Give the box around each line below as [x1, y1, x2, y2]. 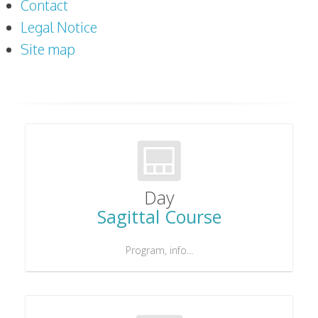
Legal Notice [21, 18, 97, 36]
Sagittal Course [97, 204, 221, 229]
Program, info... [125, 243, 193, 258]
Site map [21, 40, 75, 58]
